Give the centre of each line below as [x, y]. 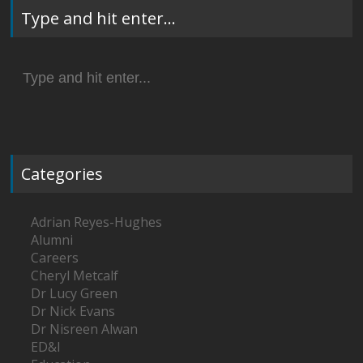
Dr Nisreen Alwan [85, 329]
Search [31, 65]
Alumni [52, 239]
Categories [62, 173]
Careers [55, 257]
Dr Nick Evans [73, 311]
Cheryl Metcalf [75, 275]
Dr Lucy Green [75, 293]
